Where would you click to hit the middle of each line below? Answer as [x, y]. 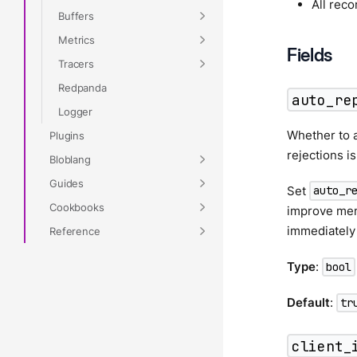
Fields [310, 54]
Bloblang [70, 159]
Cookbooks [77, 207]
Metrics [76, 39]
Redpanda [82, 87]
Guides [67, 183]
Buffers [76, 16]
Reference [75, 231]
